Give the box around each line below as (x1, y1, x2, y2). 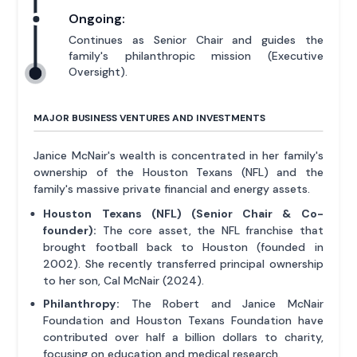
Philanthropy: (43, 296, 120, 312)
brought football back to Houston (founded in (43, 240, 324, 255)
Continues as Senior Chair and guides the (69, 33, 324, 48)
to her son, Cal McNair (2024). (43, 273, 205, 288)
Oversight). (69, 65, 128, 80)
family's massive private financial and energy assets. (33, 182, 311, 197)
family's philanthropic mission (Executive (69, 49, 324, 64)
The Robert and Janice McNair (120, 296, 324, 312)
